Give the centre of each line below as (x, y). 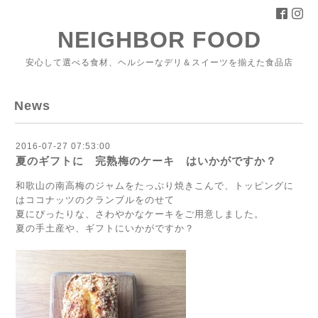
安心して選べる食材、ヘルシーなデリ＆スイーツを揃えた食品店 (159, 62)
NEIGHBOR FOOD (159, 40)
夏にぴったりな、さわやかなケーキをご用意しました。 (140, 214)
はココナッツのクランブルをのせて (95, 200)
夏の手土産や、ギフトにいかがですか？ (105, 228)
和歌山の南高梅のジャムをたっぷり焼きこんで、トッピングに (155, 186)
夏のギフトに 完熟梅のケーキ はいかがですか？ (146, 161)
